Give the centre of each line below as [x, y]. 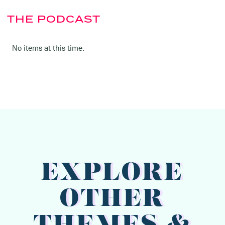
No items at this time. [48, 48]
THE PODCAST [54, 19]
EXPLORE [113, 174]
